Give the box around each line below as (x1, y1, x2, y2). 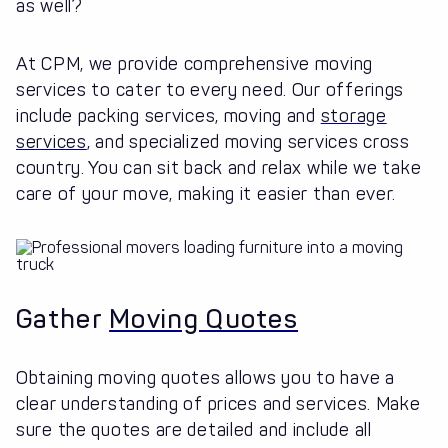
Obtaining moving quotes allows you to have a (16, 367, 395, 390)
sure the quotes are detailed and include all (16, 419, 372, 442)
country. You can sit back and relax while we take (16, 157, 422, 180)
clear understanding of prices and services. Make (16, 393, 421, 416)
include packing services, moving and (16, 105, 321, 128)
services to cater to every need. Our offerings (16, 79, 405, 102)
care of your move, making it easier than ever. (16, 183, 397, 206)
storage (320, 105, 387, 128)
